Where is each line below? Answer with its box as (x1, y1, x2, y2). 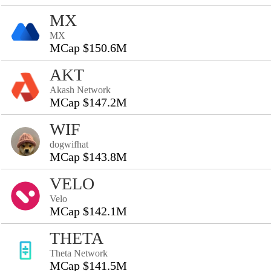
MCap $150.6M (50, 41, 127, 54)
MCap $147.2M (50, 96, 127, 109)
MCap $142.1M (50, 204, 127, 218)
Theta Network (50, 248, 108, 258)
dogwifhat (50, 139, 88, 149)
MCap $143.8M (50, 150, 127, 163)
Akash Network (50, 85, 111, 95)
